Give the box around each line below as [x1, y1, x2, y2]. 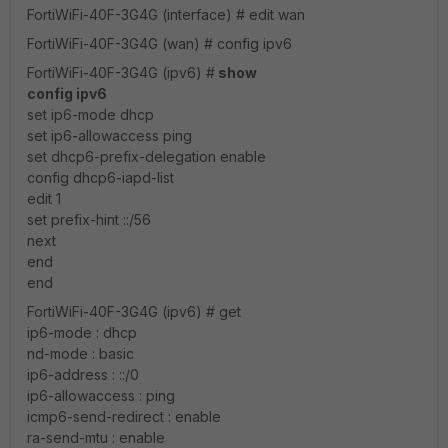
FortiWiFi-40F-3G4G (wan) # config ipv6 [27, 35, 292, 52]
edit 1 [27, 190, 61, 207]
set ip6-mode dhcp [27, 106, 154, 123]
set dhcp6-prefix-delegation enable [27, 148, 266, 165]
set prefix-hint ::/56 [27, 211, 151, 228]
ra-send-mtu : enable [27, 429, 165, 446]
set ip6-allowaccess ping [27, 127, 192, 144]
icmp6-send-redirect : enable [27, 408, 221, 425]
